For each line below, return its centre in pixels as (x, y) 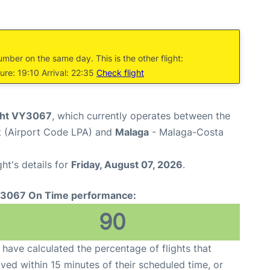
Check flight (120, 73)
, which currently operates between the (141, 116)
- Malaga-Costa (186, 132)
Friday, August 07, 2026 (127, 165)
